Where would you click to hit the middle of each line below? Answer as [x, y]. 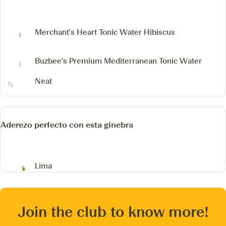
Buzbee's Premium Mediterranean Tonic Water [118, 61]
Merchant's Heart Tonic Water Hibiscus [105, 32]
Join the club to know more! [113, 212]
